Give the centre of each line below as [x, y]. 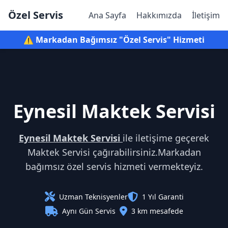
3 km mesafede [157, 211]
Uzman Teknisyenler [93, 197]
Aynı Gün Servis [89, 211]
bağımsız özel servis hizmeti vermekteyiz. [114, 166]
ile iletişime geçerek [166, 138]
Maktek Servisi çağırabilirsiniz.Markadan [114, 152]
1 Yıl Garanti [163, 197]
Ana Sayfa [107, 15]
